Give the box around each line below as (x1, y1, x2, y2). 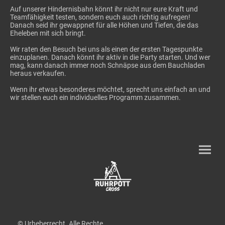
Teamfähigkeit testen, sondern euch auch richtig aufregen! (10, 13, 190, 21)
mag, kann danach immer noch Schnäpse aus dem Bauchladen (10, 61, 205, 69)
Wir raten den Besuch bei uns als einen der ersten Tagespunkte (10, 45, 202, 53)
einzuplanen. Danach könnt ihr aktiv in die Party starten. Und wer (10, 53, 210, 61)
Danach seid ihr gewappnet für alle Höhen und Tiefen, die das (10, 21, 198, 29)
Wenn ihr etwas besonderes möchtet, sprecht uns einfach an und (10, 85, 210, 93)
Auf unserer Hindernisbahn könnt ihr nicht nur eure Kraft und (10, 5, 198, 13)
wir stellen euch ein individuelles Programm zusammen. (10, 93, 181, 101)
